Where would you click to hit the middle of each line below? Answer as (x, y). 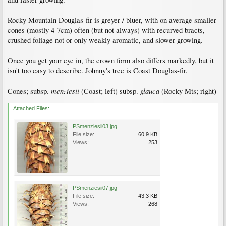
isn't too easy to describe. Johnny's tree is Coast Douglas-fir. (98, 70)
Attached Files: (31, 108)
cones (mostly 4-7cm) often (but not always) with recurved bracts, (106, 30)
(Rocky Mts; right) (188, 91)
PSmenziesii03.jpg (95, 126)
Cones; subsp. (29, 91)
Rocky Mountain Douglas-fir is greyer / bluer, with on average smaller (112, 20)
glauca (150, 91)
